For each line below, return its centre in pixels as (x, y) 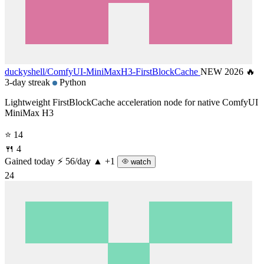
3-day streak (29, 82)
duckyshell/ (26, 71)
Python (72, 82)
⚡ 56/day (75, 161)
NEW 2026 (223, 71)
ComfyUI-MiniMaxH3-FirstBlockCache (123, 71)
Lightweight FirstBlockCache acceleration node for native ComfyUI (131, 102)
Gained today (30, 161)
